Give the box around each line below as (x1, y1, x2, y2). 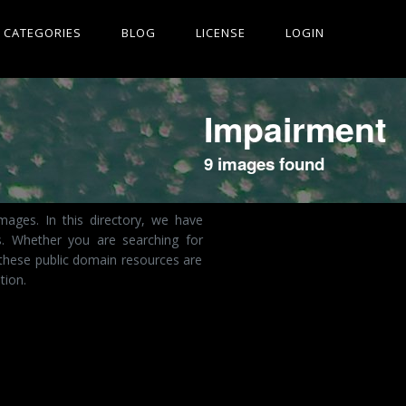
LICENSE (196, 24, 246, 41)
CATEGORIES (4, 24, 82, 41)
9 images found (203, 151, 324, 176)
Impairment (203, 104, 386, 153)
